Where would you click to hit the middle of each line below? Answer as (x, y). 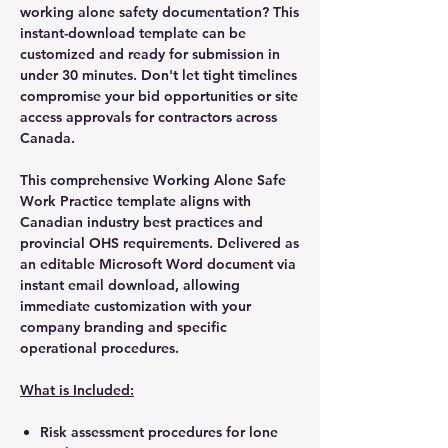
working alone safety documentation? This (159, 11)
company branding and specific (123, 326)
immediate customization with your (135, 305)
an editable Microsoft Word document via (158, 263)
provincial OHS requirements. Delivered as (159, 242)
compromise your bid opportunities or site (159, 95)
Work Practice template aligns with (135, 200)
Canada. (47, 137)
